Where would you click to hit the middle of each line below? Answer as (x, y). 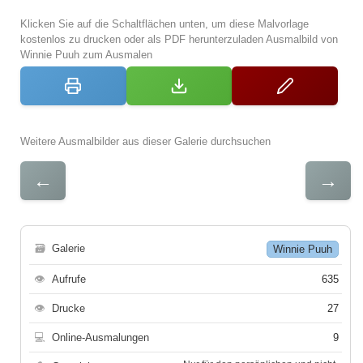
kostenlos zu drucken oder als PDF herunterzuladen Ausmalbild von (179, 39)
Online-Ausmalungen (100, 337)
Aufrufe (69, 279)
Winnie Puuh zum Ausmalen (86, 55)
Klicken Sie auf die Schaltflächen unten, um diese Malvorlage (164, 24)
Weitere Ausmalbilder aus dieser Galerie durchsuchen (145, 141)
